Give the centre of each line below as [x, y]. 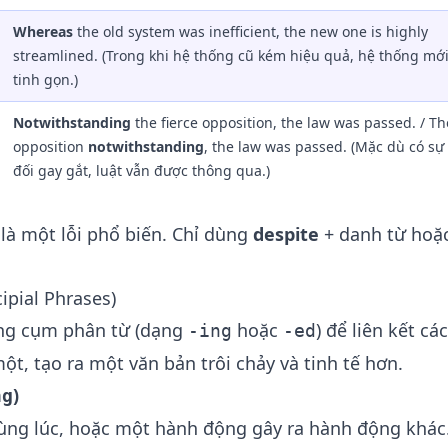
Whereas [43, 31]
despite [286, 234]
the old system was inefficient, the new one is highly [250, 31]
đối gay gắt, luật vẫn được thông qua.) [141, 170]
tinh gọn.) [45, 79]
